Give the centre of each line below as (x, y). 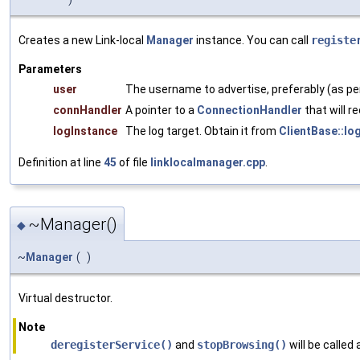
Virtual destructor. (65, 299)
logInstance (85, 131)
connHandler (88, 110)
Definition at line (61, 162)
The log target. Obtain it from (202, 131)
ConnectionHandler (250, 110)
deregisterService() (112, 345)
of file (133, 162)
